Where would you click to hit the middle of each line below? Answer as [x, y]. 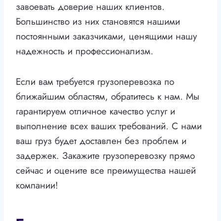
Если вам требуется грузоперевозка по [95, 82]
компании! [37, 185]
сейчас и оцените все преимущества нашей [106, 171]
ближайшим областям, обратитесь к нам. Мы [108, 97]
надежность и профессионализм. [85, 51]
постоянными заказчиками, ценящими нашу [106, 37]
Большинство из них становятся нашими [98, 22]
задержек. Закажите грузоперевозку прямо [105, 156]
